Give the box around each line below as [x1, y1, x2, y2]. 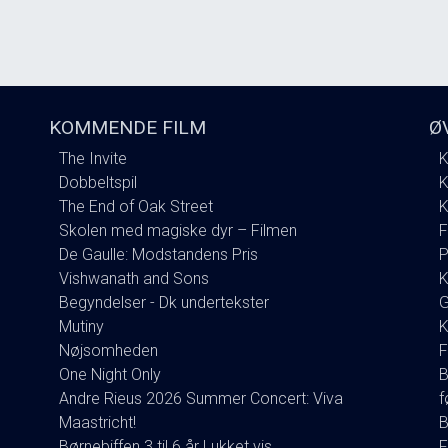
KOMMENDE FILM [49, 115, 206, 139]
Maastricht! [59, 412, 136, 432]
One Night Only [59, 364, 161, 384]
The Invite [59, 148, 127, 168]
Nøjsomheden [59, 340, 158, 360]
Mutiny [59, 316, 104, 336]
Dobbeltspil [59, 172, 137, 192]
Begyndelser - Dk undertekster [59, 292, 269, 312]
